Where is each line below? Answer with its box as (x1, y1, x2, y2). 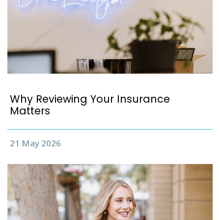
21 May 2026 (10, 137, 61, 149)
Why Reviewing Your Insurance (10, 92, 170, 106)
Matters (10, 104, 50, 118)
